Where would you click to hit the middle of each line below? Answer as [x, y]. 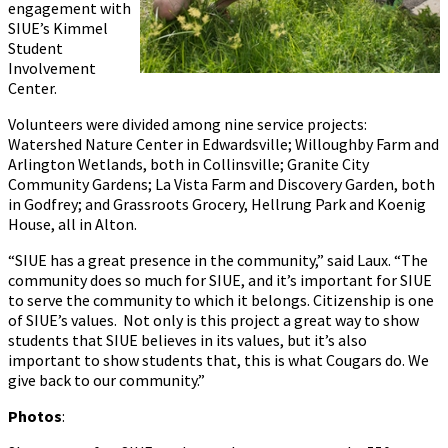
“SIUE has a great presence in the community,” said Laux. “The [218, 260]
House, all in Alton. [74, 224]
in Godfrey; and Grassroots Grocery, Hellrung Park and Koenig [217, 204]
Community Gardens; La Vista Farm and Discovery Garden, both [221, 184]
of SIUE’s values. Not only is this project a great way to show [213, 320]
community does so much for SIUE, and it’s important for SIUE [220, 280]
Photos [35, 416]
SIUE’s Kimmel [58, 28]
